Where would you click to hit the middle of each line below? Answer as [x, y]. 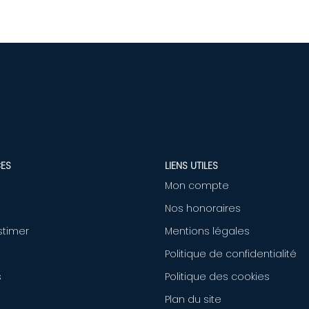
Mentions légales [207, 231]
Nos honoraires [203, 208]
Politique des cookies [217, 277]
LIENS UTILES [191, 165]
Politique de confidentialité [231, 254]
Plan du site [193, 299]
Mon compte [197, 186]
